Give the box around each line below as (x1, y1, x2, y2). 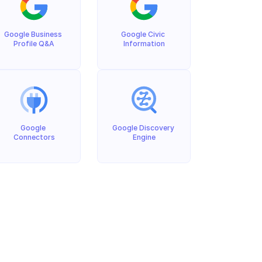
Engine (132, 133, 156, 142)
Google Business (4, 30, 62, 39)
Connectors (13, 133, 55, 142)
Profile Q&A (13, 39, 54, 48)
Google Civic (121, 30, 165, 39)
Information (123, 39, 165, 48)
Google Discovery (112, 123, 174, 132)
